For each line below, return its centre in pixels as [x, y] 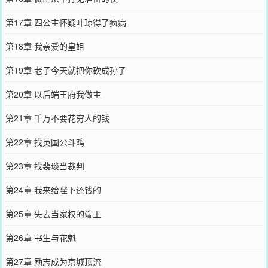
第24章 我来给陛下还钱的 [53, 189]
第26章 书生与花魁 [40, 237]
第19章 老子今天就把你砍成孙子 [66, 70]
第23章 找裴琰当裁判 [45, 165]
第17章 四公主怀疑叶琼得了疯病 [66, 22]
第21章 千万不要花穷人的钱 [57, 118]
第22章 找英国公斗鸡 [45, 141]
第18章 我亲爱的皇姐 [45, 46]
